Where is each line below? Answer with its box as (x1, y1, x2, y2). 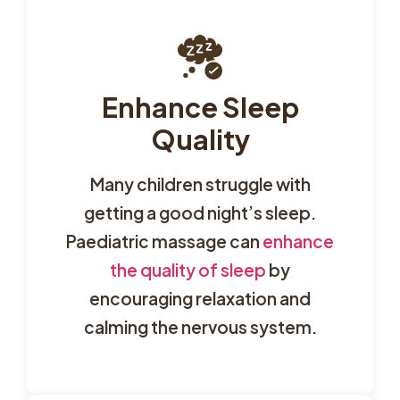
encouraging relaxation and (89, 287, 311, 309)
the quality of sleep (110, 258, 266, 280)
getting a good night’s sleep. (84, 201, 316, 223)
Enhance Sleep (101, 88, 299, 124)
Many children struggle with (89, 172, 311, 195)
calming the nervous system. (83, 315, 317, 337)
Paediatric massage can (66, 229, 262, 252)
